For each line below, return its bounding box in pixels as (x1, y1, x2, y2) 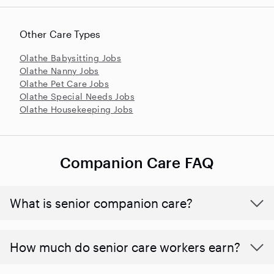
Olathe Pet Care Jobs (20, 78, 109, 89)
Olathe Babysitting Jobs (20, 52, 122, 63)
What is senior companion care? (10, 195, 193, 210)
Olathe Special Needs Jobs (20, 91, 135, 102)
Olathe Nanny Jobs (20, 65, 99, 76)
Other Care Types (20, 28, 101, 40)
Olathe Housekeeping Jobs (20, 103, 133, 114)
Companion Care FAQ (60, 153, 214, 171)
